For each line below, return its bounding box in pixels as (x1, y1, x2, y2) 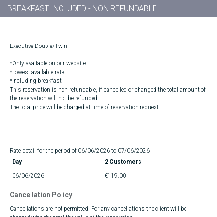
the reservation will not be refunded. (10, 95, 99, 102)
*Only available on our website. (10, 60, 87, 67)
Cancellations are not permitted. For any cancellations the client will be (10, 205, 186, 212)
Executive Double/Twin (10, 43, 67, 49)
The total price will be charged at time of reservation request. (10, 104, 160, 110)
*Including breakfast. (10, 77, 63, 84)
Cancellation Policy (10, 191, 72, 199)
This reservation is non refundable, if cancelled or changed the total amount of (10, 86, 206, 93)
